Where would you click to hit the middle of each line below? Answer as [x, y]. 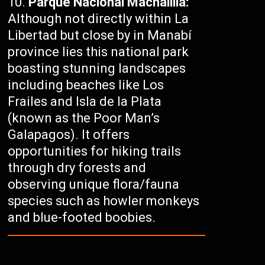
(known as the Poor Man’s [84, 118]
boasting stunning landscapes [97, 69]
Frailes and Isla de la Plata [85, 102]
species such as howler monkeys [104, 201]
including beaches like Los [86, 85]
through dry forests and [77, 168]
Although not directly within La [98, 19]
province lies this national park [98, 52]
